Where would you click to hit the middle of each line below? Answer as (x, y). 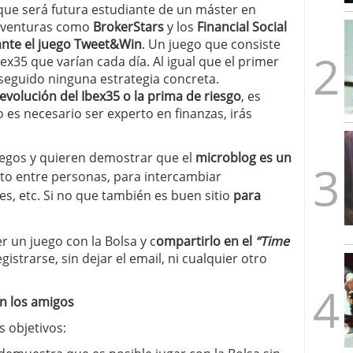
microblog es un (243, 158)
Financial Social (242, 27)
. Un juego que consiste (211, 44)
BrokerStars (128, 27)
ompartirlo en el (206, 241)
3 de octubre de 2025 (166, 26)
